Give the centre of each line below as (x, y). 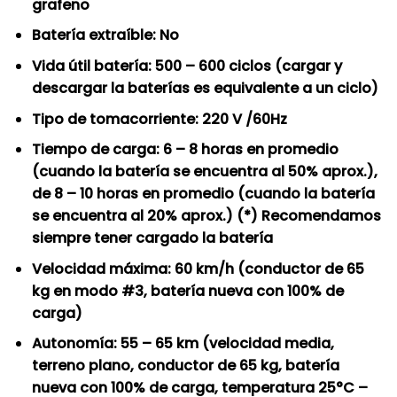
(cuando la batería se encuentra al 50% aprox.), (204, 172)
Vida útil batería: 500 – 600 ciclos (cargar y (187, 66)
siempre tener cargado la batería (154, 238)
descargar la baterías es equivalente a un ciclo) (205, 89)
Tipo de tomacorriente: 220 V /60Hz (159, 119)
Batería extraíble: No (105, 35)
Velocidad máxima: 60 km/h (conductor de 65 (198, 269)
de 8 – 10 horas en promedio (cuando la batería (203, 194)
